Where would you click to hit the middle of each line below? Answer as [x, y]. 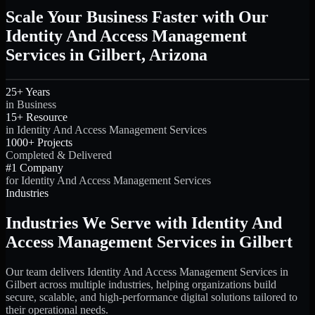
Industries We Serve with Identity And [144, 223]
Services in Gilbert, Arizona [107, 55]
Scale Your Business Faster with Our [137, 17]
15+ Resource [37, 117]
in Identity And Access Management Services [106, 130]
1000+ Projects [39, 143]
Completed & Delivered [59, 155]
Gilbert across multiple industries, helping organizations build [141, 284]
